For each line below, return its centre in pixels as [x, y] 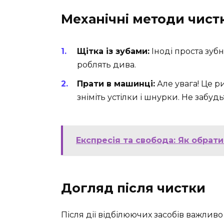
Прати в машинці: [116, 83]
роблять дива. [106, 64]
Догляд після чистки [133, 188]
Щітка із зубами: [113, 51]
